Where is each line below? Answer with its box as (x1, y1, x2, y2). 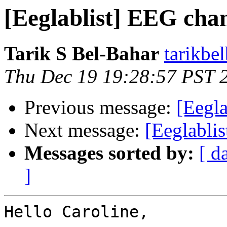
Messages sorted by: (24, 142, 194, 164)
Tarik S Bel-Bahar (4, 43, 159, 65)
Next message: (24, 119, 145, 141)
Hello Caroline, (4, 203, 148, 221)
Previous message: (24, 96, 176, 119)
